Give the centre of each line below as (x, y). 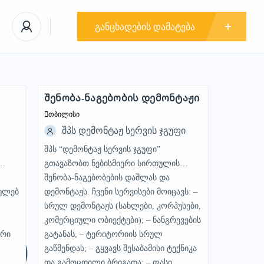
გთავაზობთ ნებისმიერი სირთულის (112, 164)
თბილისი (64, 114)
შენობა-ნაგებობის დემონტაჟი (122, 98)
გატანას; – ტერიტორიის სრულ (103, 234)
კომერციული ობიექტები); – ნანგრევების (122, 220)
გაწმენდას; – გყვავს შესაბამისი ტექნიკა (120, 248)
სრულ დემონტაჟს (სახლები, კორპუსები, (122, 206)
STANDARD (70, 103)
